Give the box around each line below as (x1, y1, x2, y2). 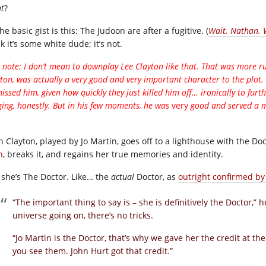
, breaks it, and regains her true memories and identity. (3, 148, 223, 160)
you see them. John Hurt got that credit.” (12, 245, 173, 256)
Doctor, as (134, 171, 178, 182)
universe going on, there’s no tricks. (12, 210, 153, 221)
